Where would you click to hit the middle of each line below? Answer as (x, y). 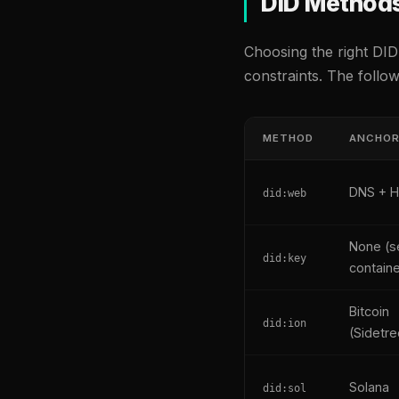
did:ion (285, 324)
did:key (285, 259)
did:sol (285, 389)
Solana (369, 387)
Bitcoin (369, 312)
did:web (285, 194)
